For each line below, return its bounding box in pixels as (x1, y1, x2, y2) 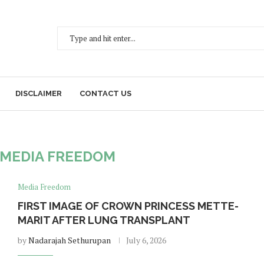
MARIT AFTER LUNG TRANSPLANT (17, 214, 190, 226)
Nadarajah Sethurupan (28, 235, 111, 246)
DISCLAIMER (15, 89, 62, 98)
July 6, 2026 (126, 235, 166, 246)
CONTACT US (80, 89, 131, 98)
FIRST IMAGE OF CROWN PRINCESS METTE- (17, 200, 239, 212)
